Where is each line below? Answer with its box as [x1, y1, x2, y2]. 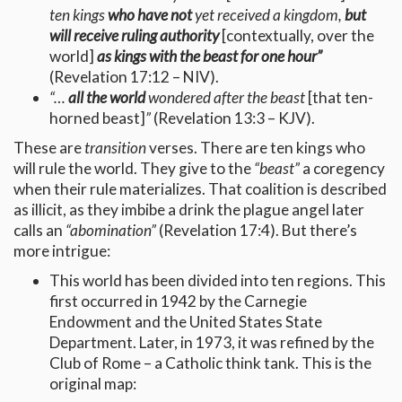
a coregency [300, 159, 385, 179]
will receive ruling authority [49, 26, 222, 46]
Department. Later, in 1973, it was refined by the [49, 333, 374, 353]
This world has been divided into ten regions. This [49, 271, 386, 291]
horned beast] [49, 109, 145, 128]
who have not [108, 5, 192, 25]
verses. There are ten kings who [146, 138, 365, 158]
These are [13, 138, 84, 158]
